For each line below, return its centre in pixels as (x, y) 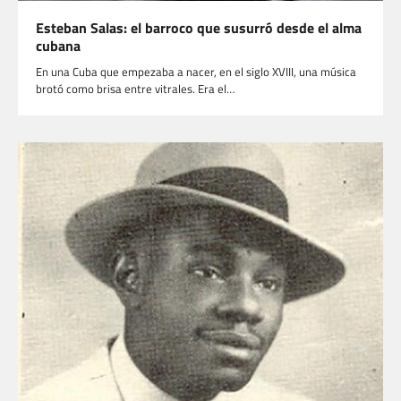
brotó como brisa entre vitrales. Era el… (135, 88)
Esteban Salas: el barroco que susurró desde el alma (199, 27)
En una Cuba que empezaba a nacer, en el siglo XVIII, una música (196, 71)
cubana (60, 45)
